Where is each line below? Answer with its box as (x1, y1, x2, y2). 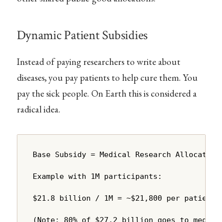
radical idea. (16, 103, 60, 116)
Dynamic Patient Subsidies (16, 27, 148, 44)
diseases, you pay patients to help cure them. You (16, 71, 198, 84)
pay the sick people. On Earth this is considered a (16, 87, 197, 100)
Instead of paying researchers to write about (16, 55, 180, 68)
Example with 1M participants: (33, 172, 163, 181)
